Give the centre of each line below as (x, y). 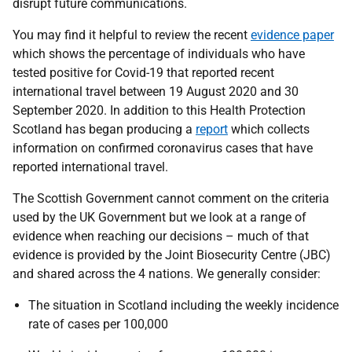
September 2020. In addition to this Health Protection (159, 110)
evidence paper (292, 35)
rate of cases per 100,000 (98, 324)
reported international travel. (90, 167)
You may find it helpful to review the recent (132, 35)
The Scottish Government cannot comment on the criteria (171, 198)
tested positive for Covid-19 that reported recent (143, 73)
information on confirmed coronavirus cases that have (163, 148)
